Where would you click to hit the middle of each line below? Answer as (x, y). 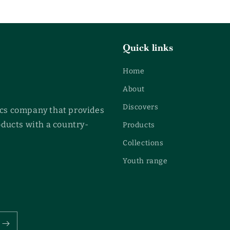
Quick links (148, 47)
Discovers (141, 107)
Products (139, 125)
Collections (143, 143)
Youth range (145, 161)
